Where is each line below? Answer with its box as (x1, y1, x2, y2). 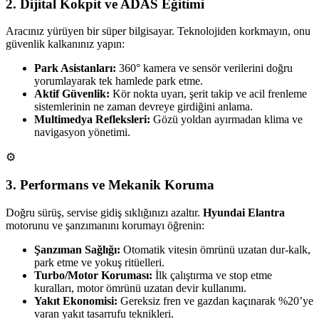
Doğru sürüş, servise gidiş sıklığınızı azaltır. (6, 206, 203, 219)
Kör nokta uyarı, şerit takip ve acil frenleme (110, 88, 307, 100)
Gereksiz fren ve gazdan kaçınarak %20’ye (117, 294, 313, 307)
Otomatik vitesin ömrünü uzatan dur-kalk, (120, 243, 310, 256)
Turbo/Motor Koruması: (34, 268, 152, 281)
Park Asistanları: (34, 62, 116, 75)
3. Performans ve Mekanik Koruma (6, 177, 214, 193)
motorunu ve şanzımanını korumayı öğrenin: (6, 219, 204, 231)
